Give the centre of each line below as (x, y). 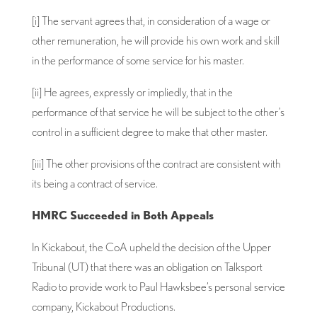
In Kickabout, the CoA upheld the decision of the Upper (151, 247)
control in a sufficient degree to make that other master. (149, 131)
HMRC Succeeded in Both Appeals (122, 215)
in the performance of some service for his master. (138, 60)
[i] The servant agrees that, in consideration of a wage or (151, 20)
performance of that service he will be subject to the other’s (158, 111)
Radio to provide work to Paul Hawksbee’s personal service (158, 286)
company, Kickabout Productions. (103, 306)
